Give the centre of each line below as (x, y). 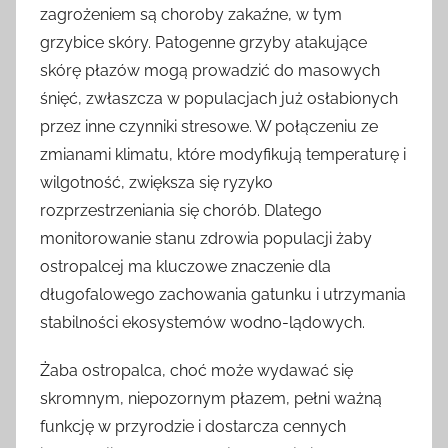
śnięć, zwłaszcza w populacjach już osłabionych (219, 98)
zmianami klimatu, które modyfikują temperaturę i (223, 154)
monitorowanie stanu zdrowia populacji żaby (206, 238)
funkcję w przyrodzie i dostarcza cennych (193, 426)
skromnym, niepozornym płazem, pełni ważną (211, 398)
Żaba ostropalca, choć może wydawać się (196, 370)
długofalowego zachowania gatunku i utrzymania (223, 294)
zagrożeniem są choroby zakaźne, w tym (191, 14)
